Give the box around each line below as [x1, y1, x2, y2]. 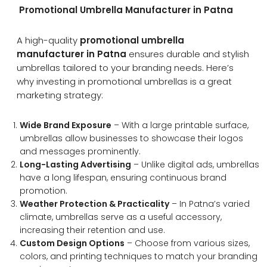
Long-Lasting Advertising [19, 159, 131, 170]
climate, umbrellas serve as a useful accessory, [19, 211, 222, 223]
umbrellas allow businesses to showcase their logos [19, 132, 243, 144]
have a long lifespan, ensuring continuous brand [19, 172, 226, 184]
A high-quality [17, 34, 80, 46]
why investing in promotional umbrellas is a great [17, 75, 232, 88]
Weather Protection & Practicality [19, 198, 169, 210]
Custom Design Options [19, 237, 125, 249]
